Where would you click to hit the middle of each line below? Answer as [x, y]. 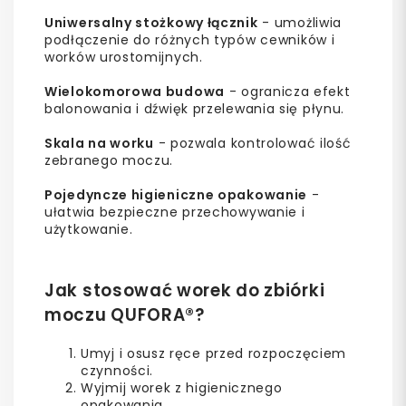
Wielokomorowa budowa [135, 92]
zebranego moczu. [109, 161]
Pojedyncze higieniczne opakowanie [176, 195]
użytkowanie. [89, 230]
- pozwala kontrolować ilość [252, 144]
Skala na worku [99, 144]
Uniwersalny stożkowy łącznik [151, 23]
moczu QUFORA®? [125, 315]
